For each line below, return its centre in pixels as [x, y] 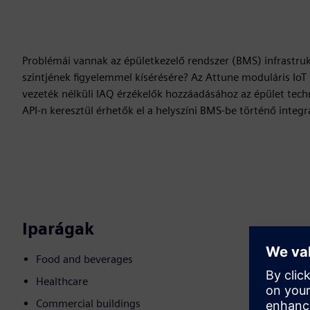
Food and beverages [84, 259]
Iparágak [58, 229]
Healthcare [62, 282]
